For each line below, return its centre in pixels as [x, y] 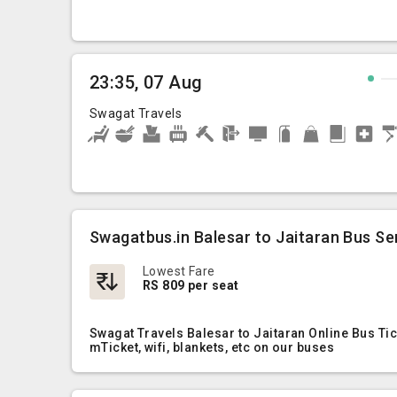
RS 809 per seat [191, 285]
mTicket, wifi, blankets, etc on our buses [212, 347]
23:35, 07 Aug [146, 82]
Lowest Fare [179, 271]
